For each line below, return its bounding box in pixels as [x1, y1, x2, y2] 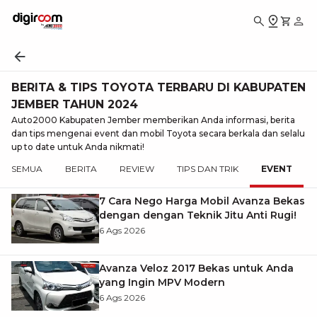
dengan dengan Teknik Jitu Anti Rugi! [99, 209, 296, 221]
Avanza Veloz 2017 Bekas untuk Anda [99, 262, 294, 275]
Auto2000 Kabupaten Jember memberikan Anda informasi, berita [11, 115, 295, 125]
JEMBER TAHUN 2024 [11, 98, 138, 111]
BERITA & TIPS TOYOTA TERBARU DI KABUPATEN [11, 81, 306, 94]
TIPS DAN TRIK [177, 163, 238, 174]
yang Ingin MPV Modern [99, 276, 225, 289]
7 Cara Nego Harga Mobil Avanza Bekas [99, 195, 305, 207]
